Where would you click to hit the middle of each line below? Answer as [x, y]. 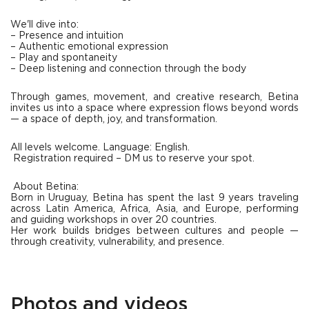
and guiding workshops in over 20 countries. [113, 220]
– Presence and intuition [67, 36]
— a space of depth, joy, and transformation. [114, 120]
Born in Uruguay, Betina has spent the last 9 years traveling [154, 198]
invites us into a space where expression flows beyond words [154, 109]
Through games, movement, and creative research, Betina [154, 98]
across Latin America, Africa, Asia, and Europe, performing [154, 209]
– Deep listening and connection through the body [128, 69]
